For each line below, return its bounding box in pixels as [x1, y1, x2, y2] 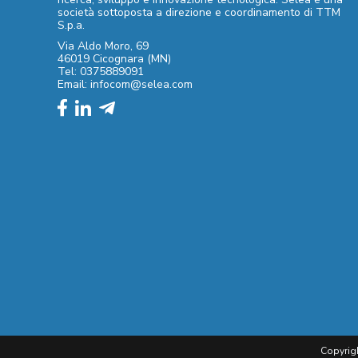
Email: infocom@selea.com [58, 76, 193, 92]
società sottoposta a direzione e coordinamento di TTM [58, 4, 340, 20]
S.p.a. [58, 17, 85, 33]
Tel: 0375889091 [58, 63, 144, 79]
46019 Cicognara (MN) [58, 50, 171, 66]
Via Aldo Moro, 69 [58, 38, 149, 54]
